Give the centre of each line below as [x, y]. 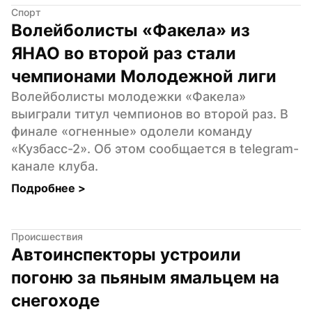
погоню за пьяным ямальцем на [145, 277]
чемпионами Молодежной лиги [144, 76]
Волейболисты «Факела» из [131, 30]
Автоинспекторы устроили [126, 254]
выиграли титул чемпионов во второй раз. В [150, 114]
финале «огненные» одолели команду [132, 131]
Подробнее [45, 188]
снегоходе [55, 300]
